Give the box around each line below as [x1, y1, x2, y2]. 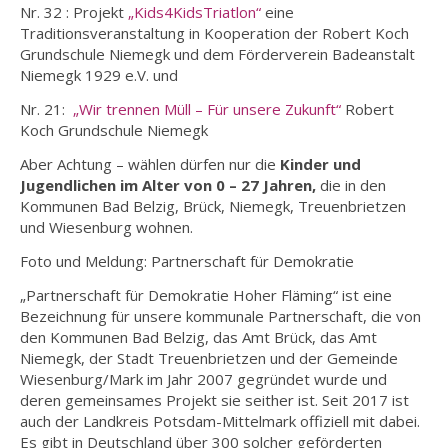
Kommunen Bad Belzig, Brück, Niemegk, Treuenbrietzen [20, 196, 406, 217]
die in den [316, 175, 386, 196]
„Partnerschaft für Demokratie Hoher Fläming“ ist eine [20, 285, 392, 306]
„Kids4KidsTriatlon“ [128, 2, 261, 23]
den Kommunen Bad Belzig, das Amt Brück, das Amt [20, 327, 377, 348]
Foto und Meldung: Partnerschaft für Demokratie [20, 251, 354, 272]
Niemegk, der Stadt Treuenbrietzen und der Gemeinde [20, 348, 398, 369]
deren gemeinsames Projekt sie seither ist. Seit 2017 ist [20, 390, 409, 411]
